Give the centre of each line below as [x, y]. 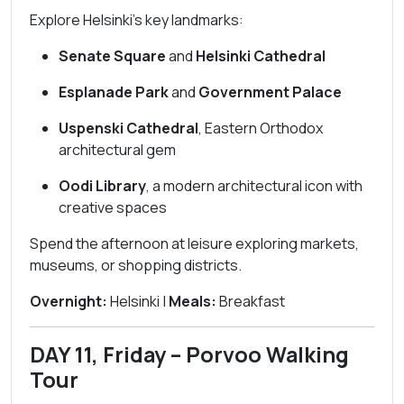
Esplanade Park [114, 92]
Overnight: [69, 301]
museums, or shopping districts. [136, 265]
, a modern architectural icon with [254, 186]
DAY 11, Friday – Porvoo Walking [189, 354]
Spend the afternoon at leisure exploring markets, [194, 243]
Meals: [193, 301]
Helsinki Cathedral [261, 56]
